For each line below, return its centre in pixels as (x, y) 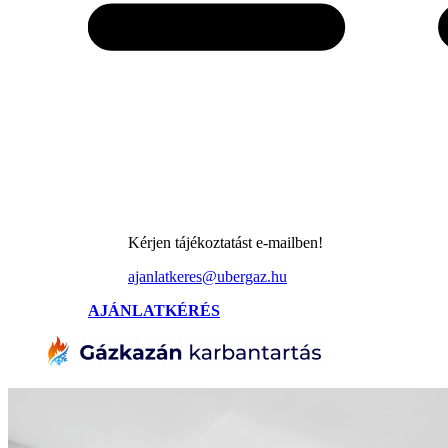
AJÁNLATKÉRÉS (154, 310)
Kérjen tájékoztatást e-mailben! (225, 242)
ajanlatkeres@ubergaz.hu (207, 276)
